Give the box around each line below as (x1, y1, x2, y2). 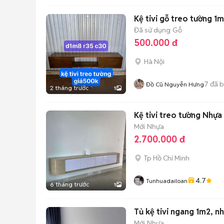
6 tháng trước (50, 180, 89, 188)
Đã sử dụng (134, 25, 170, 34)
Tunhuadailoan (146, 177, 187, 184)
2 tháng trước (50, 84, 88, 91)
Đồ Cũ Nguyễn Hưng (146, 80, 204, 88)
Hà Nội (144, 57, 164, 66)
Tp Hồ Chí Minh (144, 153, 189, 162)
